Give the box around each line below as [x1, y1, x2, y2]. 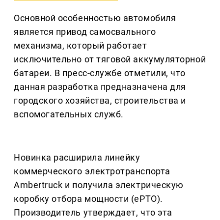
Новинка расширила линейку [14, 152, 140, 163]
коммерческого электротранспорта [14, 166, 170, 177]
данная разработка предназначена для [14, 82, 186, 92]
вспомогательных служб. [14, 109, 124, 120]
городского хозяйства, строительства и [14, 95, 186, 106]
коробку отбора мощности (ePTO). [14, 193, 163, 204]
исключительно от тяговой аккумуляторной [14, 54, 206, 65]
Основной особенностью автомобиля [14, 13, 176, 24]
